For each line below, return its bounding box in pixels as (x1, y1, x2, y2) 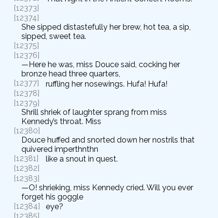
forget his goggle (21, 192, 83, 201)
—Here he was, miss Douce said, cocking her (21, 60, 180, 70)
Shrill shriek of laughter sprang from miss (21, 107, 167, 117)
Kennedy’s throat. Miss (21, 116, 101, 126)
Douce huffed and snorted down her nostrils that (21, 135, 195, 145)
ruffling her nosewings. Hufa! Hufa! (46, 79, 167, 89)
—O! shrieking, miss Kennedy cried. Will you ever (21, 182, 193, 192)
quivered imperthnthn (21, 144, 98, 154)
